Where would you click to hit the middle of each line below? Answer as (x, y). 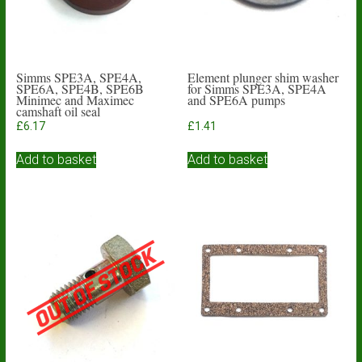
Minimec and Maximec (75, 99)
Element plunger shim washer (263, 77)
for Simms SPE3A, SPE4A (257, 88)
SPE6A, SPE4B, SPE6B (80, 88)
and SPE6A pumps (237, 99)
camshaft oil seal (58, 111)
